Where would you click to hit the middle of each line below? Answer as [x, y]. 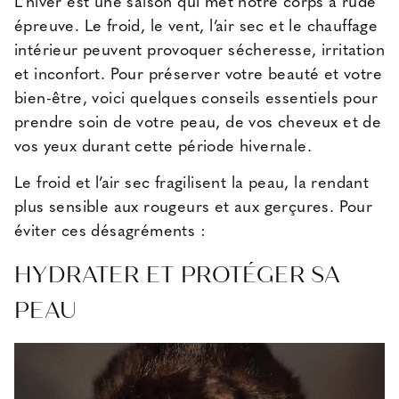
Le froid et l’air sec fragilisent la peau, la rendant [192, 184]
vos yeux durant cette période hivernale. [163, 147]
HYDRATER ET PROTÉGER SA [178, 275]
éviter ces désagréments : [110, 232]
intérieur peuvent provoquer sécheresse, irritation [199, 51]
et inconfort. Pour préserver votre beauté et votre [198, 75]
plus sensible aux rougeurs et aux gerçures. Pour [194, 208]
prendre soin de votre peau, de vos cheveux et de [198, 123]
